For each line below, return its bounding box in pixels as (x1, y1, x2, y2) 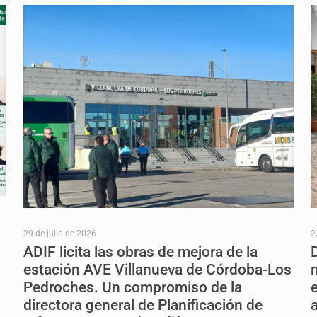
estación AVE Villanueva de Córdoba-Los (23, 261, 292, 279)
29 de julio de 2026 (23, 229, 96, 239)
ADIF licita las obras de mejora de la (23, 243, 258, 261)
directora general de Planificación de (23, 296, 263, 314)
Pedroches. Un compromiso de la (23, 279, 242, 296)
